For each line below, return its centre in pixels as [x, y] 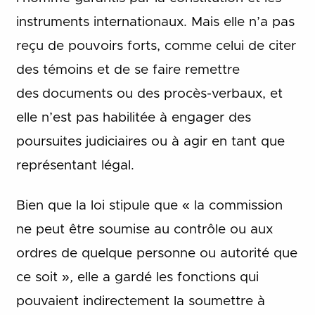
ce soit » [43, 277]
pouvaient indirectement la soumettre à [140, 301]
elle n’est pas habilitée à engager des [133, 118]
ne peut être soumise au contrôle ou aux [144, 229]
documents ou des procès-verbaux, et [162, 94]
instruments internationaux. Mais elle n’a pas [155, 22]
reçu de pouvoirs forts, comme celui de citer [156, 46]
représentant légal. [75, 166]
